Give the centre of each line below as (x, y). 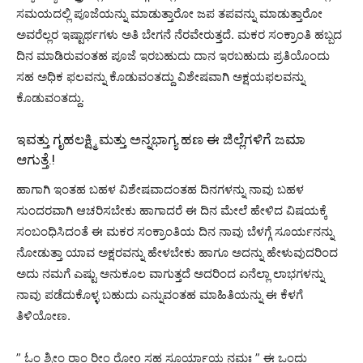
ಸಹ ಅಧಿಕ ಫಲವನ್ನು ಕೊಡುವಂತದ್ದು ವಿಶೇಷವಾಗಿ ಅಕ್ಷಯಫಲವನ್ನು (160, 76)
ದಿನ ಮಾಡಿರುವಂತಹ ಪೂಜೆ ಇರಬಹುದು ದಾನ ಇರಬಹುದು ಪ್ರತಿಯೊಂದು (173, 55)
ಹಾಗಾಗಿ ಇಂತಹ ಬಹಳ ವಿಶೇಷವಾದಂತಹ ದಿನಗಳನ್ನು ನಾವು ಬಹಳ (160, 189)
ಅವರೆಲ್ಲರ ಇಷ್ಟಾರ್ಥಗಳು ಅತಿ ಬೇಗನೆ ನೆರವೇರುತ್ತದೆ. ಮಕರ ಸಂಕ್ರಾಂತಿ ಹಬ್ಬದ (179, 34)
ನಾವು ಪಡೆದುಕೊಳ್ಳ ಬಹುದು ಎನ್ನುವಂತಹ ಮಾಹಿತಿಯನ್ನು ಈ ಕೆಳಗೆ (160, 294)
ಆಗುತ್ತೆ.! (36, 159)
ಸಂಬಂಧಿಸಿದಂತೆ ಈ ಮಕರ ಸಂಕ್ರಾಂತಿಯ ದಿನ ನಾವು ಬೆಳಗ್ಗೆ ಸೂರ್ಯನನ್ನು (175, 231)
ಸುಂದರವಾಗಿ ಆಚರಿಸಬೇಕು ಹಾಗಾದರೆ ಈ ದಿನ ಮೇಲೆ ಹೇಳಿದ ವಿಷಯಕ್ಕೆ (172, 210)
